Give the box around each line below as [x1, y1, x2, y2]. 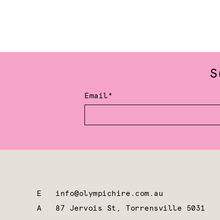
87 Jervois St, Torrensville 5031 [55, 204, 205, 212]
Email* [84, 92, 113, 100]
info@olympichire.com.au [55, 190, 164, 197]
